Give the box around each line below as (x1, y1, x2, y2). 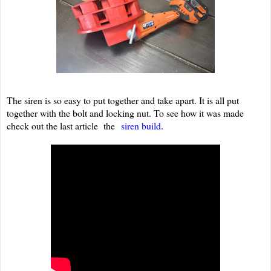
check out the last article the (7, 119, 121, 132)
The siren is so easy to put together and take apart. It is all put (7, 94, 239, 107)
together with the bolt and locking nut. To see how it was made (7, 106, 244, 120)
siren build (121, 119, 161, 132)
